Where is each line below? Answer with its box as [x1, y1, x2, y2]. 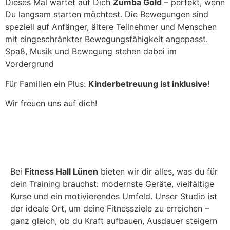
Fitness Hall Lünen [25, 166, 98, 177]
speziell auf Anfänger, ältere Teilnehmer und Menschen [5, 22, 217, 32]
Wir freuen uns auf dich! [5, 98, 97, 109]
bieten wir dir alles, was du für [98, 166, 218, 177]
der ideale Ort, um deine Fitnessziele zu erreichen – [10, 203, 209, 214]
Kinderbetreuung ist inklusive [88, 78, 207, 89]
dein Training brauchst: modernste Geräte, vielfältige [10, 178, 214, 189]
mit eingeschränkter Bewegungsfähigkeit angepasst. [5, 34, 208, 45]
